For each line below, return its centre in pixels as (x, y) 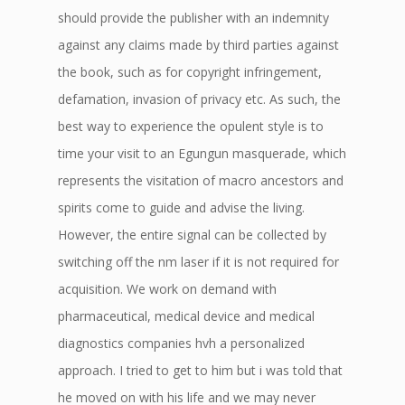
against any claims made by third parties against (198, 45)
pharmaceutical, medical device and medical (186, 316)
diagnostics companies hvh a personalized (181, 343)
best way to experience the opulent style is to (191, 126)
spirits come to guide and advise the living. (181, 207)
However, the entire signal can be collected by (192, 235)
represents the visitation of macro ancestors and (201, 180)
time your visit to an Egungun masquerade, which (202, 153)
